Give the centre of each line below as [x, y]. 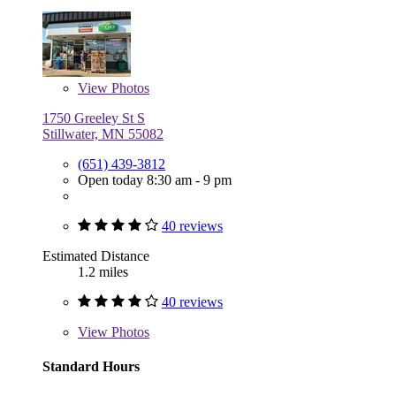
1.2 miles [103, 271]
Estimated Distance [96, 255]
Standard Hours [91, 366]
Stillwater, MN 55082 [103, 133]
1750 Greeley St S [94, 118]
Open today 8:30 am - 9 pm [155, 179]
